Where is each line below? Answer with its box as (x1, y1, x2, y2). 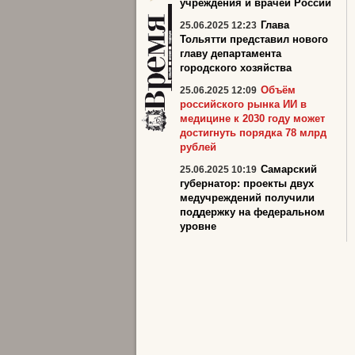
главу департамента (180, 48, 281, 59)
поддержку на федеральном (180, 206, 325, 218)
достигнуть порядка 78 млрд (180, 127, 326, 139)
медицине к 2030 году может (180, 113, 325, 124)
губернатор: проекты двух (180, 177, 314, 189)
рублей (180, 141, 216, 153)
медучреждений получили (180, 192, 315, 204)
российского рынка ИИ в (180, 98, 307, 110)
